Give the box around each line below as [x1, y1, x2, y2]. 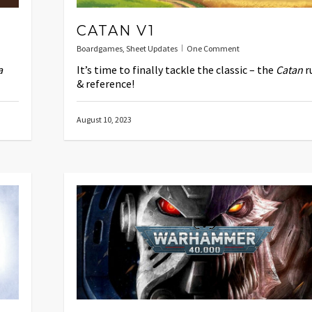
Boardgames [77, 42, 123, 54]
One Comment [187, 42, 240, 54]
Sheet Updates [126, 42, 178, 54]
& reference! [77, 76, 134, 91]
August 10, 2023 [77, 114, 132, 125]
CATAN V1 [77, 22, 155, 39]
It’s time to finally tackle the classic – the [77, 62, 276, 77]
